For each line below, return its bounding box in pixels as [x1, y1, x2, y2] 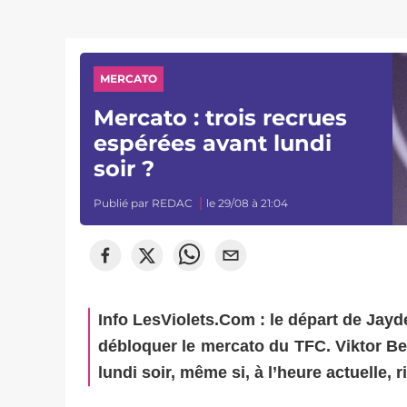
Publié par [94, 196, 153, 210]
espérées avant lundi [94, 130, 333, 156]
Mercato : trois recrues [94, 104, 348, 131]
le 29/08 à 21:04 [206, 196, 289, 210]
